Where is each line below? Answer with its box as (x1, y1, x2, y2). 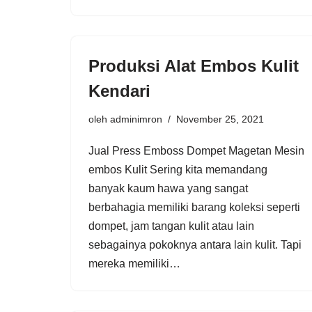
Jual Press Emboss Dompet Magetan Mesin (88, 144, 304, 157)
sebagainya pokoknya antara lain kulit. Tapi (88, 238, 302, 251)
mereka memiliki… (88, 257, 183, 270)
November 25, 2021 (176, 113, 264, 125)
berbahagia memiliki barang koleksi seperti (88, 201, 300, 213)
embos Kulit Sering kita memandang (88, 163, 267, 175)
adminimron (110, 113, 162, 125)
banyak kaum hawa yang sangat (88, 182, 248, 194)
